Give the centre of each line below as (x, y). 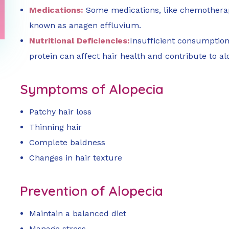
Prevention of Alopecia (91, 191)
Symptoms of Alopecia (92, 89)
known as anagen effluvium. (85, 26)
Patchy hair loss (61, 112)
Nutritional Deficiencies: (80, 41)
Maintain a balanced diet (78, 214)
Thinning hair (56, 127)
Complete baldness (67, 143)
